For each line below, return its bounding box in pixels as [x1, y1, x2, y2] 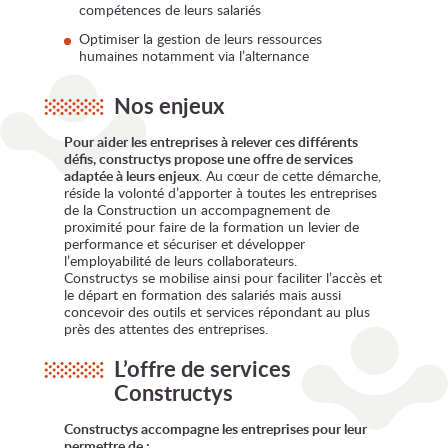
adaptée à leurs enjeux [64, 165, 199, 185]
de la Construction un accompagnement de [64, 199, 330, 219]
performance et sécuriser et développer [64, 233, 305, 253]
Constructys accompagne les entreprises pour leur [64, 418, 367, 438]
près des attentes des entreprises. [64, 318, 268, 338]
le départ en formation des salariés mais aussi [64, 284, 341, 304]
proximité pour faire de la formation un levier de [64, 216, 359, 236]
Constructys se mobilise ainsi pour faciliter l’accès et [64, 267, 382, 287]
